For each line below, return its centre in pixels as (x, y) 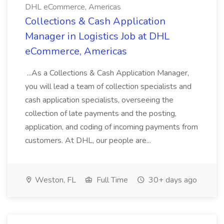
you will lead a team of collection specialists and (108, 86)
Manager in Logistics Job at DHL (97, 36)
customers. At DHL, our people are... (89, 140)
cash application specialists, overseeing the (99, 100)
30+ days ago (172, 180)
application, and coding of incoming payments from (111, 127)
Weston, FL (54, 180)
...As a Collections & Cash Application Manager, (107, 73)
